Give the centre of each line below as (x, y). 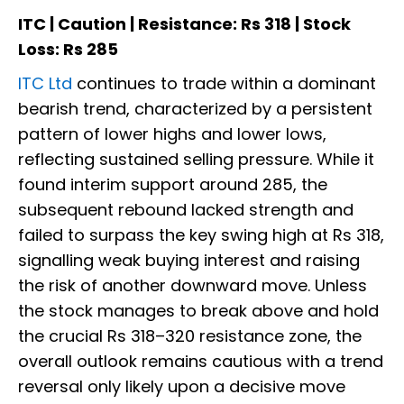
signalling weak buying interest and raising (189, 260)
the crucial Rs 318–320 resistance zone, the (190, 335)
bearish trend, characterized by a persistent (195, 108)
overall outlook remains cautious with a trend (201, 361)
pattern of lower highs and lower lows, (172, 133)
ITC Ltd (45, 83)
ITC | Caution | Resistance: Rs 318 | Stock (184, 23)
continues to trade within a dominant (224, 83)
